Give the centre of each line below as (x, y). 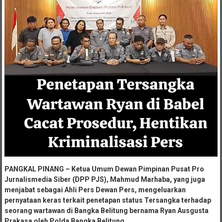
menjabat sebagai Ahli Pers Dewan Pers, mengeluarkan (95, 190)
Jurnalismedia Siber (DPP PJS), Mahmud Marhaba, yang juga (105, 180)
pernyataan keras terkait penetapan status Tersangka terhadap (108, 200)
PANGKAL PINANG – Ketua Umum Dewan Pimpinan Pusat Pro (104, 169)
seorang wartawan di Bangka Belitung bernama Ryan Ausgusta (106, 211)
